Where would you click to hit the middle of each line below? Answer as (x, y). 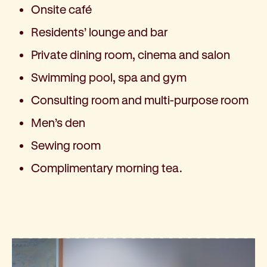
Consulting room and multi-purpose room (140, 100)
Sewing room (66, 145)
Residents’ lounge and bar (99, 32)
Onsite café (61, 10)
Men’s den (58, 123)
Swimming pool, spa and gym (109, 77)
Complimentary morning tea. (107, 168)
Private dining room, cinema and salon (131, 55)
